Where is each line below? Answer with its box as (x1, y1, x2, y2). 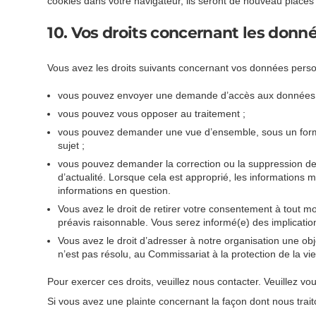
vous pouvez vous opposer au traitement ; (58, 108, 246, 120)
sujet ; (58, 140, 85, 152)
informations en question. (58, 185, 171, 197)
